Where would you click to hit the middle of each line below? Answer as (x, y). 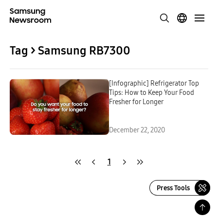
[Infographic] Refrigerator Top (154, 83)
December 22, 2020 (137, 130)
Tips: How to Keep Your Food (152, 93)
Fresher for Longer (136, 102)
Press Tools (173, 188)
